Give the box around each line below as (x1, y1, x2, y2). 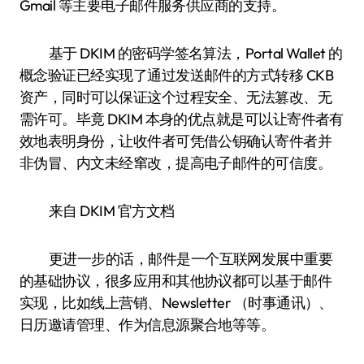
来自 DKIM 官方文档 (49, 201, 175, 220)
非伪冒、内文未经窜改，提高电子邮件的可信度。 (19, 154, 332, 172)
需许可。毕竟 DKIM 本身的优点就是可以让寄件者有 (19, 110, 344, 128)
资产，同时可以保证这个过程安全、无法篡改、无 (19, 88, 332, 106)
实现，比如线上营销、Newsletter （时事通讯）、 (19, 293, 333, 312)
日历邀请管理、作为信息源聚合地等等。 (19, 315, 275, 334)
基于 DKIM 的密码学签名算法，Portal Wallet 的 (49, 44, 343, 63)
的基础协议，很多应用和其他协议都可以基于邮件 (19, 271, 332, 290)
